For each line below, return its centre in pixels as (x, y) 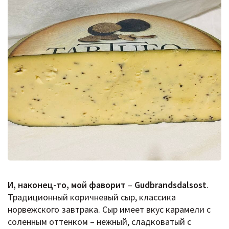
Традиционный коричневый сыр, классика (92, 197)
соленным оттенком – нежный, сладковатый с (99, 221)
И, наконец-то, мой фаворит (68, 185)
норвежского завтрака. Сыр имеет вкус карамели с (109, 209)
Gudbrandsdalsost (169, 185)
